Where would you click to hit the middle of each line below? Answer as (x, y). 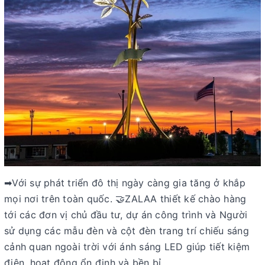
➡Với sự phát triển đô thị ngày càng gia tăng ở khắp (125, 183)
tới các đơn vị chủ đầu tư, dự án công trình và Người (126, 215)
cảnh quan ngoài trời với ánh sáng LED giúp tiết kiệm (127, 247)
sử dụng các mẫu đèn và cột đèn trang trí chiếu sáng (127, 231)
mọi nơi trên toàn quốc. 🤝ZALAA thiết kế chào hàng (125, 199)
